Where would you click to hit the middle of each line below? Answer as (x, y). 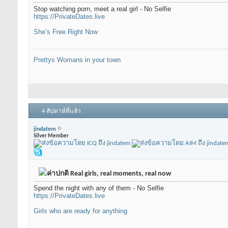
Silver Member (51, 136)
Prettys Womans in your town (77, 60)
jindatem (45, 129)
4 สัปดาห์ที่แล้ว (61, 112)
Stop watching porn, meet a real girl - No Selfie (102, 9)
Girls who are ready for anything (80, 211)
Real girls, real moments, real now (120, 174)
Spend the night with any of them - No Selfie (99, 188)
